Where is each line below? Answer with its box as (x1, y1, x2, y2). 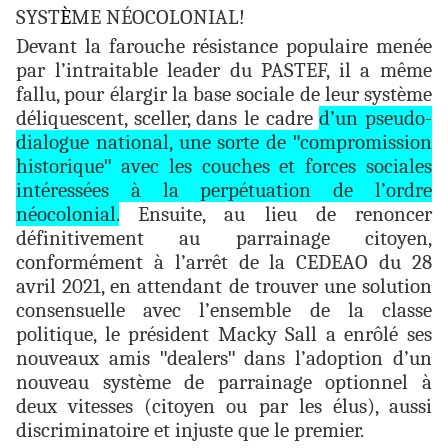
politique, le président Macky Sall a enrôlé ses (16, 322, 432, 347)
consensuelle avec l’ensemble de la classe (16, 298, 432, 323)
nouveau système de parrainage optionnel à (16, 370, 432, 395)
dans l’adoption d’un (234, 346, 433, 371)
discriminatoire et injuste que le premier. (16, 418, 364, 443)
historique (16, 154, 104, 179)
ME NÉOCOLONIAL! (71, 5, 245, 30)
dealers (166, 346, 228, 371)
